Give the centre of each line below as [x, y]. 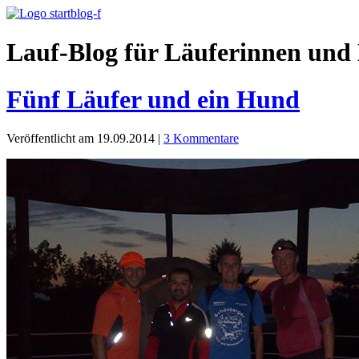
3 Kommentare [201, 139]
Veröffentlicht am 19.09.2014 [82, 139]
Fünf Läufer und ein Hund [153, 99]
